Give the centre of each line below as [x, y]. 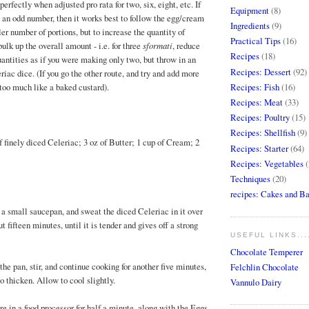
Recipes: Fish [255, 87]
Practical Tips [256, 41]
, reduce [186, 46]
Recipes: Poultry [260, 118]
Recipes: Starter [259, 148]
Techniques [250, 179]
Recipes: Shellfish [263, 133]
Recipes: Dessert [261, 71]
